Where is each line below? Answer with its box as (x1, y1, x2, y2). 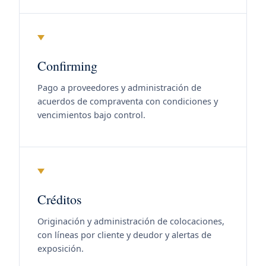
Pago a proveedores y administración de (37, 81, 201, 93)
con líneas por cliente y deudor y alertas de (37, 229, 211, 240)
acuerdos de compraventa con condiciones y (37, 95, 218, 107)
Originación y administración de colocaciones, (37, 215, 224, 227)
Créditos (37, 191, 82, 208)
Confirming (37, 57, 97, 74)
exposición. (37, 242, 84, 254)
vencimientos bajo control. (37, 109, 145, 121)
